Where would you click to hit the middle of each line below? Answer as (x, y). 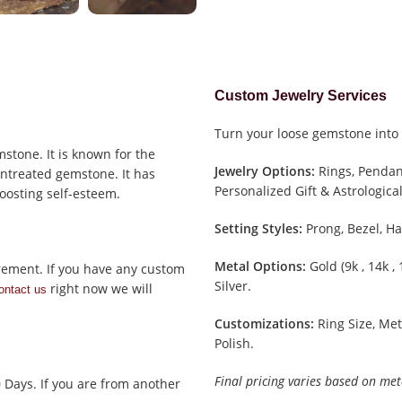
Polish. (235, 344)
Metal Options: (261, 267)
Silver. (233, 286)
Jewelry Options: (265, 171)
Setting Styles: (259, 229)
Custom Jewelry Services (301, 96)
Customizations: (265, 324)
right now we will (100, 289)
